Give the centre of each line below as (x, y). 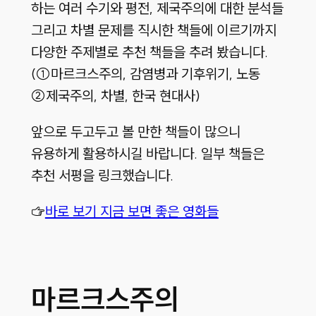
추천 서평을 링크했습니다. (102, 176)
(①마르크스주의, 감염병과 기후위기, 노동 (145, 74)
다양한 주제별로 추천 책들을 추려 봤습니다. (149, 52)
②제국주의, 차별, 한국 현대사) (115, 96)
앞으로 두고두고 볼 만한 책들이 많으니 (135, 132)
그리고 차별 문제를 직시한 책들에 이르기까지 (153, 30)
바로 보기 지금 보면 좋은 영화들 (132, 212)
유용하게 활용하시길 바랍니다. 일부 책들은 (147, 154)
